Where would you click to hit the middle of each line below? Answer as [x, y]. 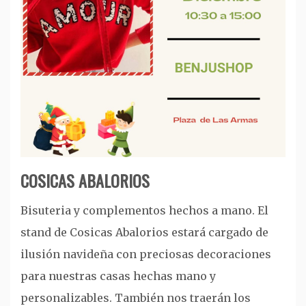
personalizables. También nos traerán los [136, 297]
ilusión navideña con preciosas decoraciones [146, 254]
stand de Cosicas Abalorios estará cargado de [144, 232]
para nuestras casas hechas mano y [118, 276]
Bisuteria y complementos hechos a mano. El [144, 210]
